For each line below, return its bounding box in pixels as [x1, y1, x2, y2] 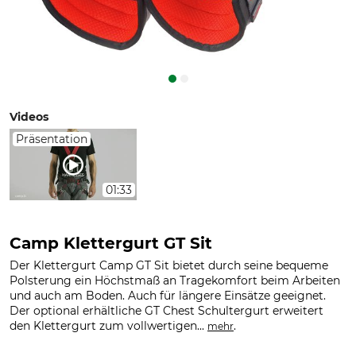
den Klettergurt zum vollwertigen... [10, 319, 207, 333]
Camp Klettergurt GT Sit [10, 234, 212, 253]
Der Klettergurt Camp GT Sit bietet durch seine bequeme [10, 258, 328, 273]
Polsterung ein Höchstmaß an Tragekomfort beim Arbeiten [10, 273, 340, 288]
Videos [10, 110, 48, 124]
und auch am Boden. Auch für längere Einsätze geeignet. [10, 288, 326, 303]
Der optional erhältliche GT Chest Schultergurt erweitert [10, 304, 323, 318]
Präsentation [16, 132, 87, 146]
